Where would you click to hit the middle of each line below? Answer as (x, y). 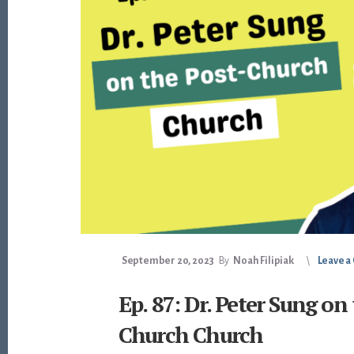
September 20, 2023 (168, 261)
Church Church (190, 335)
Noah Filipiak (264, 261)
